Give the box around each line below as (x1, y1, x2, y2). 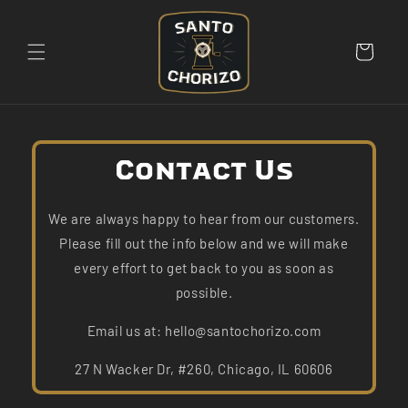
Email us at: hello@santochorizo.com (87, 322, 321, 340)
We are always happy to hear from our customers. (48, 210, 360, 228)
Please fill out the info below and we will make (59, 235, 349, 252)
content (26, 20, 78, 37)
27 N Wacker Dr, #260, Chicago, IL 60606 (75, 361, 333, 378)
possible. (175, 284, 233, 301)
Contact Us (114, 154, 294, 188)
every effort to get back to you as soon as (74, 260, 334, 277)
